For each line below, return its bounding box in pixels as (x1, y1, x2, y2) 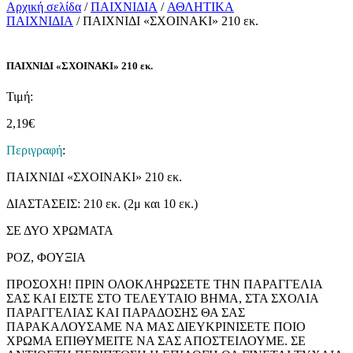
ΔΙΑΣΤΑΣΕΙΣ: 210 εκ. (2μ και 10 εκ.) (6, 197, 198, 211)
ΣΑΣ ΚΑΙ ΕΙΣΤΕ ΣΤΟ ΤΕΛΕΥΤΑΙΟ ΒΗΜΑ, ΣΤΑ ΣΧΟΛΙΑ (6, 292, 318, 306)
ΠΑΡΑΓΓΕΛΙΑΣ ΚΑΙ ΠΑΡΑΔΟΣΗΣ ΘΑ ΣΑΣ (6, 306, 245, 320)
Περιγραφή (6, 143, 62, 158)
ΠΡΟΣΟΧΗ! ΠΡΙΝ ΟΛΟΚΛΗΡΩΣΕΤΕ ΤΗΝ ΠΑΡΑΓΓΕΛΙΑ (6, 277, 322, 292)
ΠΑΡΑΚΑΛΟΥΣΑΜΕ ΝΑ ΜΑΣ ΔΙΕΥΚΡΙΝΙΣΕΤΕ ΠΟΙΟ (6, 320, 306, 334)
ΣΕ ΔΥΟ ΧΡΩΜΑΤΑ (6, 224, 113, 238)
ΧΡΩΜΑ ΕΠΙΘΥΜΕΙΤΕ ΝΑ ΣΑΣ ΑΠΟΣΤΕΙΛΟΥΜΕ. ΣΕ (6, 334, 306, 348)
